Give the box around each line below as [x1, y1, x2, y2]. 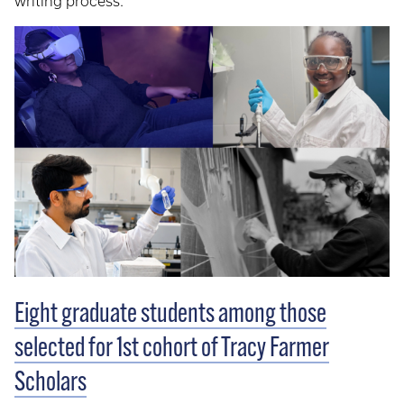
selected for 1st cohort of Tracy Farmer [14, 335, 329, 363]
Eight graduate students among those [14, 300, 326, 329]
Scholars [14, 369, 87, 398]
